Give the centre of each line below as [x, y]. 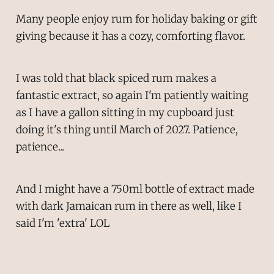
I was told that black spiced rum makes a [116, 78]
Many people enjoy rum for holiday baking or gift [136, 19]
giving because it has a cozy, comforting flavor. [130, 36]
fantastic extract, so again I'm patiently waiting [132, 95]
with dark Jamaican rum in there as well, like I [128, 206]
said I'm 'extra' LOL [62, 223]
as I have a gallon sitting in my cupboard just [125, 112]
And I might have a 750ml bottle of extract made [135, 189]
